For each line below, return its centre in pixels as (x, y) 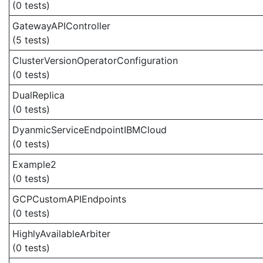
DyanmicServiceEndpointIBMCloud (90, 130)
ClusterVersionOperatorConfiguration (95, 60)
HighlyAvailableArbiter (61, 234)
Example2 (34, 164)
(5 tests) (31, 40)
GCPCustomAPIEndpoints (69, 199)
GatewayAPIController (61, 26)
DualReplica (38, 95)
